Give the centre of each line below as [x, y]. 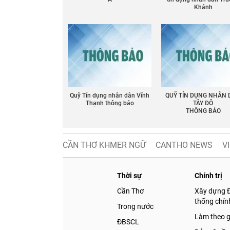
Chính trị [209, 176]
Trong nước [135, 207]
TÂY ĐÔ [203, 103]
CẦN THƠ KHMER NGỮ [104, 145]
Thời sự [129, 176]
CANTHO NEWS [184, 145]
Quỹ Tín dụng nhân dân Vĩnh [110, 96]
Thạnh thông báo [110, 103]
